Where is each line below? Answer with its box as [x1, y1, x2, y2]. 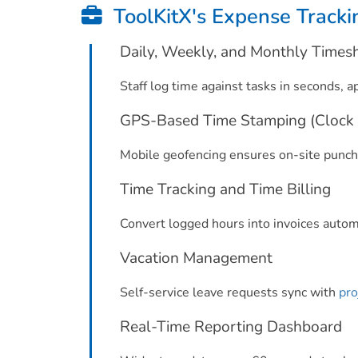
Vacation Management [120, 248, 272, 268]
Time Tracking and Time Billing [120, 179, 331, 200]
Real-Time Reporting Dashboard [120, 316, 342, 337]
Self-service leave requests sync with [120, 284, 339, 301]
